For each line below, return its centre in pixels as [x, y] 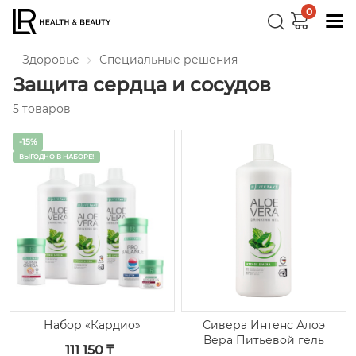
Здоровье [51, 60]
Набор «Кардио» [92, 325]
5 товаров [42, 109]
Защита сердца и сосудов [142, 85]
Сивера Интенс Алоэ [263, 325]
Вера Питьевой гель [263, 340]
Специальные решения [168, 60]
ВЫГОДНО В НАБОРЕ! [56, 157]
